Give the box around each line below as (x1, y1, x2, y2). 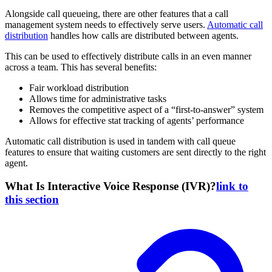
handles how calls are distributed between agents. (48, 30, 239, 41)
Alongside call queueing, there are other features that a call (5, 8, 228, 19)
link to (216, 180, 248, 193)
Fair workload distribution (29, 82, 129, 93)
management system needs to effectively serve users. (5, 19, 207, 30)
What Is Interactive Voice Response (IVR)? (5, 180, 216, 193)
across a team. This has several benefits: (5, 61, 157, 72)
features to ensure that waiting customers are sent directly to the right (5, 146, 266, 157)
